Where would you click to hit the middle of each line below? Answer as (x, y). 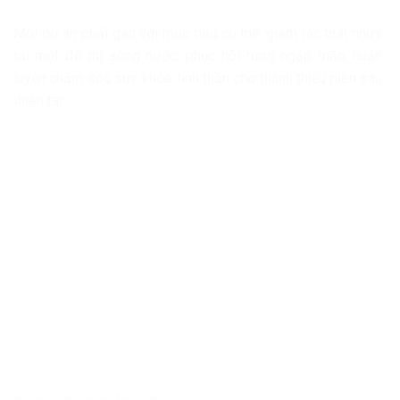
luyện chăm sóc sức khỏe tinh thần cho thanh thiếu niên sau (198, 78)
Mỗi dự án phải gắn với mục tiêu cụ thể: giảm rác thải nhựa (198, 33)
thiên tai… (42, 100)
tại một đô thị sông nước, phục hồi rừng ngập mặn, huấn (198, 55)
